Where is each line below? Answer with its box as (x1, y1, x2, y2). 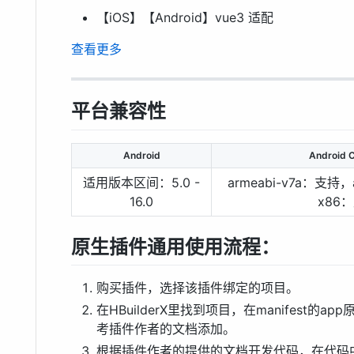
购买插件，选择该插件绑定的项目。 (96, 279, 299, 296)
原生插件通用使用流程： (71, 235, 280, 258)
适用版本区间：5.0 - (83, 174, 200, 190)
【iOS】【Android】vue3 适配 (96, 9, 273, 26)
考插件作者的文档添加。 (96, 320, 235, 337)
